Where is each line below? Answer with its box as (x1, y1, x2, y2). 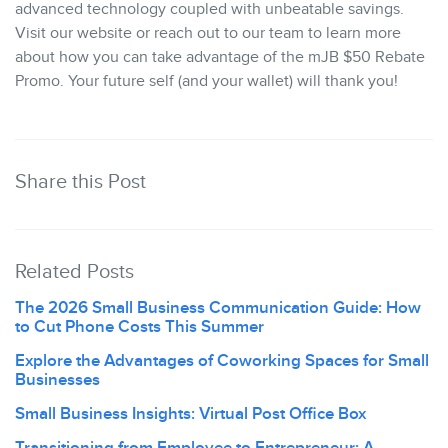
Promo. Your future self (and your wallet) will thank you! (15, 71, 398, 91)
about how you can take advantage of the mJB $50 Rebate (15, 47, 425, 67)
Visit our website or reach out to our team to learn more (15, 23, 401, 43)
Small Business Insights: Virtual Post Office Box (15, 403, 366, 424)
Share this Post (15, 169, 146, 194)
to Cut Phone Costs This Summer (15, 316, 264, 337)
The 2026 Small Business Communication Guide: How (15, 297, 421, 318)
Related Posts (15, 259, 134, 284)
